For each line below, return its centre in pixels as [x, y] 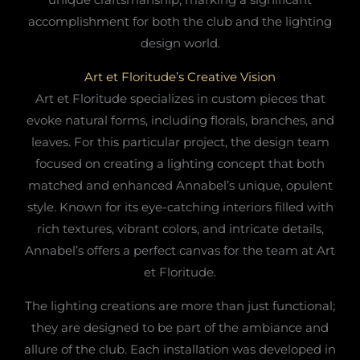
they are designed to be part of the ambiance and [180, 327]
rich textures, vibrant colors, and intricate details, [180, 228]
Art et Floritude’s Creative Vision [180, 76]
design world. [180, 43]
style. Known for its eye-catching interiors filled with [180, 207]
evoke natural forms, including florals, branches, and [180, 120]
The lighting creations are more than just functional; [180, 305]
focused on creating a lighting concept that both [180, 163]
